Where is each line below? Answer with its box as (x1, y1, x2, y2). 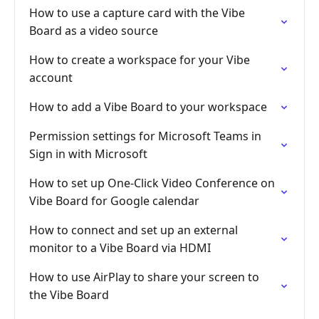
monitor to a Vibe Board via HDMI (29, 240, 211, 256)
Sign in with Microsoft (29, 146, 147, 162)
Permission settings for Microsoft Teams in (29, 128, 261, 144)
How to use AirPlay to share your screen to (29, 269, 259, 285)
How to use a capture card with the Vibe (29, 5, 245, 21)
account (29, 70, 73, 85)
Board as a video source (29, 23, 158, 38)
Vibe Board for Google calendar (29, 193, 199, 209)
